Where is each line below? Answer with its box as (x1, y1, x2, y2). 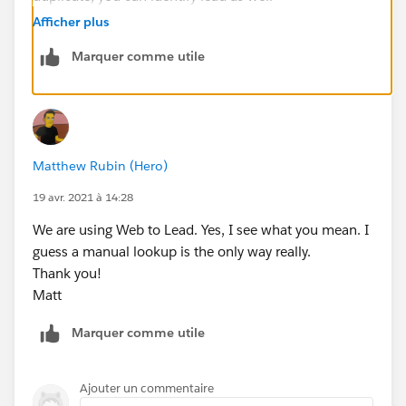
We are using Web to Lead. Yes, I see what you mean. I (33, 220, 369, 238)
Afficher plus (33, 13, 109, 30)
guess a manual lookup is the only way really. (33, 242, 311, 260)
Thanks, (33, 30, 81, 48)
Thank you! (33, 264, 101, 282)
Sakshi (33, 73, 72, 92)
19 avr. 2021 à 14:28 (33, 188, 133, 205)
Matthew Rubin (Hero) (33, 157, 168, 174)
